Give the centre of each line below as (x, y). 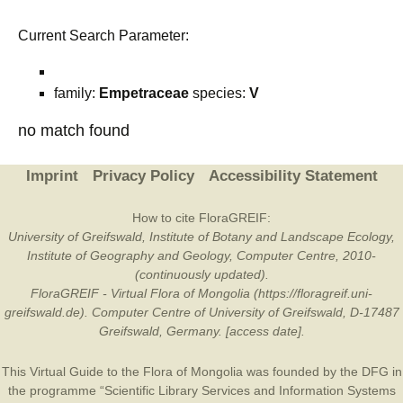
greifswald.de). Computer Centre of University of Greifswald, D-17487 (201, 312)
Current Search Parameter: (103, 36)
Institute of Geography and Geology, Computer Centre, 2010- (201, 255)
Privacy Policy (143, 176)
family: (76, 93)
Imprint (52, 176)
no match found (74, 130)
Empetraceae (144, 93)
